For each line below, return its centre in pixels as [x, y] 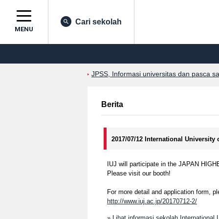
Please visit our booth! [139, 173]
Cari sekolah [99, 22]
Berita [112, 104]
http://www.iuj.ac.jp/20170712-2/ [152, 201]
